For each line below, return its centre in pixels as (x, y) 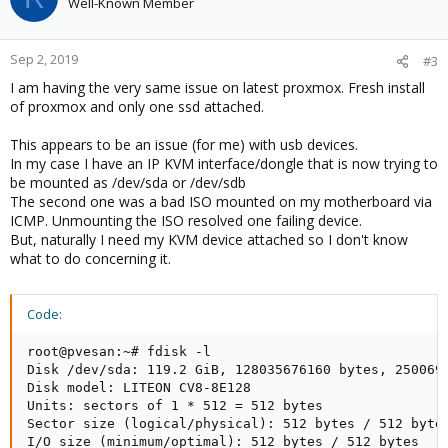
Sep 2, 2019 (44, 59)
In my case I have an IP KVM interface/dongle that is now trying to (224, 163)
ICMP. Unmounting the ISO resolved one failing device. (186, 220)
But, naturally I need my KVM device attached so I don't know (209, 239)
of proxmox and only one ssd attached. (137, 106)
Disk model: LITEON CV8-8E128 (139, 387)
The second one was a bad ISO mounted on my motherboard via (221, 201)
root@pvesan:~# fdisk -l (119, 351)
